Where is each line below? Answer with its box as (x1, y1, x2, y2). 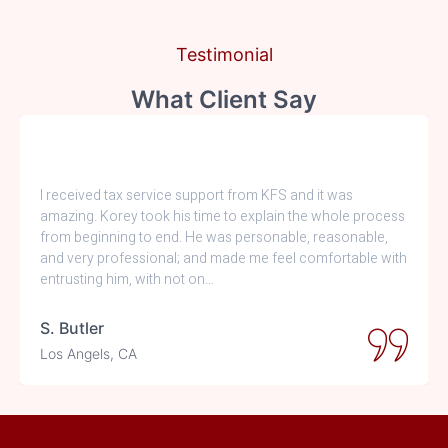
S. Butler (40, 318, 104, 339)
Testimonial (175, 44, 273, 66)
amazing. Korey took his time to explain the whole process (40, 206, 405, 228)
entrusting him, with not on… (40, 269, 214, 291)
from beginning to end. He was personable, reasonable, (40, 227, 388, 249)
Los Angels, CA (40, 345, 137, 363)
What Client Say (131, 85, 317, 115)
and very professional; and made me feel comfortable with (40, 248, 407, 270)
